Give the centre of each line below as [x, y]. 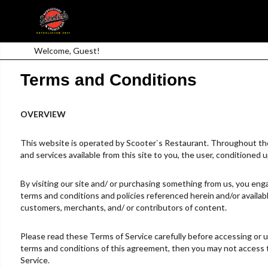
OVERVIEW [43, 114]
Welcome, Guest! [67, 50]
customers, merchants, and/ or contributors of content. [123, 207]
